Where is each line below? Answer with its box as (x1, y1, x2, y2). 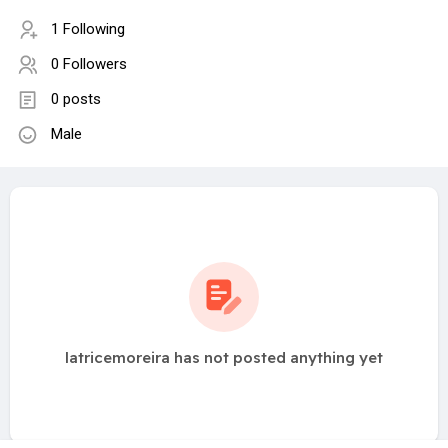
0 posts (51, 90, 101, 109)
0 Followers (51, 55, 127, 74)
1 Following (51, 20, 125, 39)
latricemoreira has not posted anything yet (65, 348, 383, 368)
